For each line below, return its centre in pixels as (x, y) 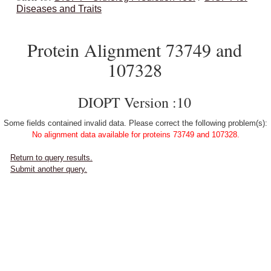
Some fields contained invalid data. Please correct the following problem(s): (135, 123)
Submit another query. (49, 169)
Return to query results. (51, 158)
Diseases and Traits (59, 9)
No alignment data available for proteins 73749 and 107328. (135, 135)
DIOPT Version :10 (135, 102)
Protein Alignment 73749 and (135, 50)
